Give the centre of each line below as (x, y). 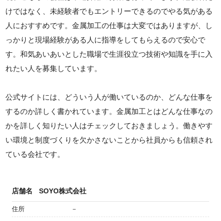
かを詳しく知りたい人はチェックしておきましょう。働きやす (109, 126)
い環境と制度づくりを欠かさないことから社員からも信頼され (109, 140)
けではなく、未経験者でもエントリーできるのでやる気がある (109, 11)
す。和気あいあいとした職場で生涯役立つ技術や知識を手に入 (109, 54)
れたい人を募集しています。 (54, 69)
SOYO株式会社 (63, 191)
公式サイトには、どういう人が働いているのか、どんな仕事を (109, 97)
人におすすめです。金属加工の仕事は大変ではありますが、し (109, 26)
